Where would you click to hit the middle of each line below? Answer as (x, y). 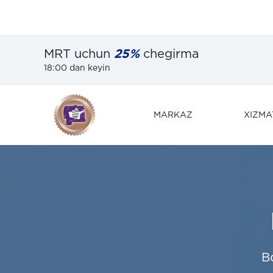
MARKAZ (173, 115)
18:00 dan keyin (77, 68)
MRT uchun (79, 54)
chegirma (169, 54)
